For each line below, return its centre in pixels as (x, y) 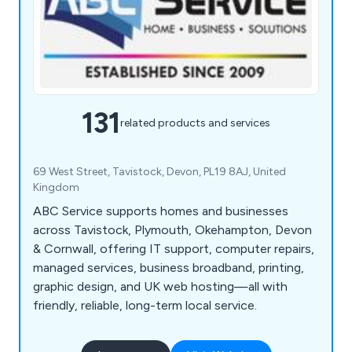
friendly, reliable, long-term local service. (145, 305)
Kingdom (56, 187)
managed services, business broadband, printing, (169, 267)
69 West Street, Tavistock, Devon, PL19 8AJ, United (159, 171)
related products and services (195, 123)
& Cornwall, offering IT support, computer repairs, (174, 248)
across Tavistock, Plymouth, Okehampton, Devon (172, 229)
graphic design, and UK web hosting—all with (160, 286)
